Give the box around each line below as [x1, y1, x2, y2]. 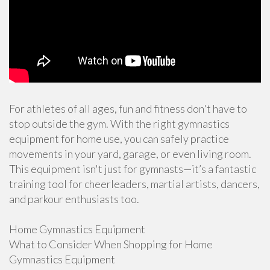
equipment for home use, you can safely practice [9, 132, 229, 145]
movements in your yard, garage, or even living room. [9, 147, 251, 160]
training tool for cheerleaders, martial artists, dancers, [9, 177, 260, 190]
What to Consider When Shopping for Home [9, 237, 213, 251]
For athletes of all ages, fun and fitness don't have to [9, 102, 247, 115]
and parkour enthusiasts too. [9, 192, 139, 206]
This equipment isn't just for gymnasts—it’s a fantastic [9, 162, 256, 175]
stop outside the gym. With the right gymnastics [9, 117, 230, 130]
